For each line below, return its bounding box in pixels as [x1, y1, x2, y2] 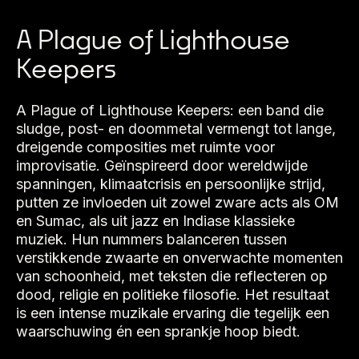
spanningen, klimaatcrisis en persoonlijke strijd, [16, 175, 325, 192]
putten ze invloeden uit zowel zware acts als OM [16, 194, 339, 211]
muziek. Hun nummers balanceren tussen [16, 231, 287, 248]
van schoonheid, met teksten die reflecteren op [16, 268, 328, 284]
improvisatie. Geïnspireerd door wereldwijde [16, 157, 308, 174]
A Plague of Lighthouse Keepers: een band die [16, 102, 324, 119]
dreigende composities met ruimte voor [16, 139, 275, 155]
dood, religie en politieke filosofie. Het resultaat [16, 286, 329, 303]
